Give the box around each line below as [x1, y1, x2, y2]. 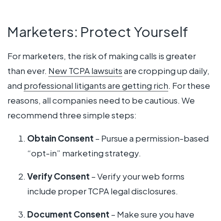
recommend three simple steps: [7, 109, 137, 120]
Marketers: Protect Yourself [7, 23, 188, 40]
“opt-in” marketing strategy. [27, 147, 141, 158]
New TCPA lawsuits [48, 65, 122, 76]
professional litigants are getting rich [24, 79, 168, 91]
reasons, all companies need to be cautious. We [7, 94, 195, 106]
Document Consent [27, 208, 110, 220]
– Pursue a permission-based [94, 132, 209, 144]
